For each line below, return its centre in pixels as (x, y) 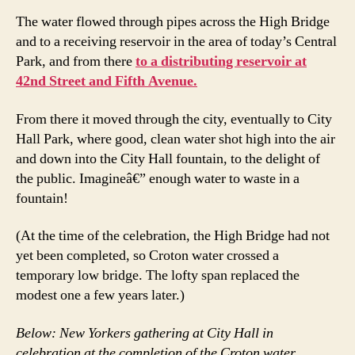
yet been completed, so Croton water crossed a (147, 256)
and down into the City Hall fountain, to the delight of (168, 158)
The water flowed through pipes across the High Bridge (173, 22)
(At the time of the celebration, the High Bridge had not (173, 236)
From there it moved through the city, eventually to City (174, 119)
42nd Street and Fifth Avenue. (107, 82)
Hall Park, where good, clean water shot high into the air (176, 139)
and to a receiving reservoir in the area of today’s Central (176, 42)
